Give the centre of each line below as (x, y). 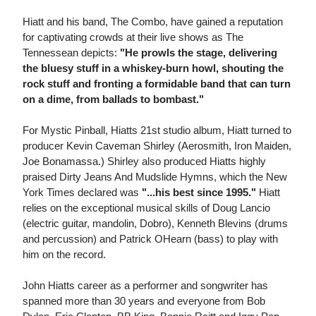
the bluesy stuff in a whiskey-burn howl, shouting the (153, 68)
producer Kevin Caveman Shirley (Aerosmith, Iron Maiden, (157, 146)
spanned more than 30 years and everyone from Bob (144, 301)
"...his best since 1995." (199, 193)
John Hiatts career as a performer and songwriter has (145, 286)
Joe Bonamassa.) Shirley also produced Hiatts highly (144, 162)
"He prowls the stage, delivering (199, 53)
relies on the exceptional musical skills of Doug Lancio (146, 208)
